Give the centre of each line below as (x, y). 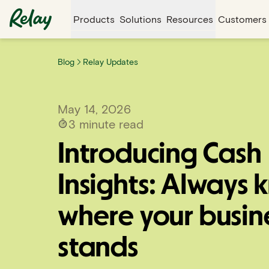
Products (94, 19)
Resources (190, 19)
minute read (110, 124)
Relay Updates (110, 62)
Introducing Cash (159, 154)
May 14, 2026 (94, 109)
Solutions (141, 19)
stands (98, 248)
